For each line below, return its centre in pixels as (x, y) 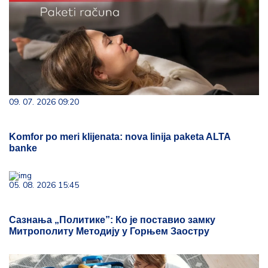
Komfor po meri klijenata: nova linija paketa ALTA (120, 137)
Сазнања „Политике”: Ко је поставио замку (112, 220)
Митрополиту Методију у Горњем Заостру (109, 231)
